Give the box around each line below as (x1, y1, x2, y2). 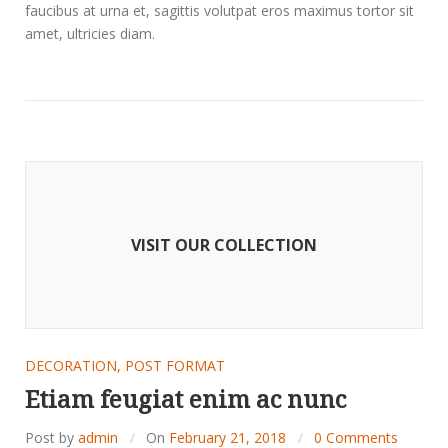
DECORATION (25, 355, 117, 375)
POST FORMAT (125, 355, 225, 375)
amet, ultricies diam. (25, 23, 155, 43)
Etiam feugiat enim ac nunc (25, 381, 346, 415)
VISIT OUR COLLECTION (131, 233, 317, 256)
